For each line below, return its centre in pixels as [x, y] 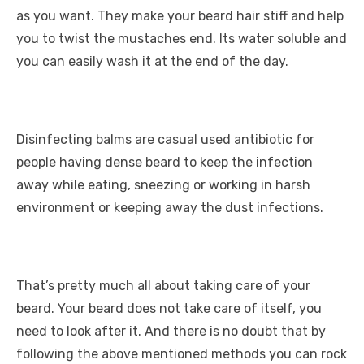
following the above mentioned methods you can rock [182, 354]
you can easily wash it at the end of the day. [152, 61]
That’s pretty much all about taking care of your [163, 286]
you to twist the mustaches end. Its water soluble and [182, 39]
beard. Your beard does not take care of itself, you [169, 308]
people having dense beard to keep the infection [165, 162]
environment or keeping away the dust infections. [170, 208]
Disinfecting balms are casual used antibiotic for [165, 139]
